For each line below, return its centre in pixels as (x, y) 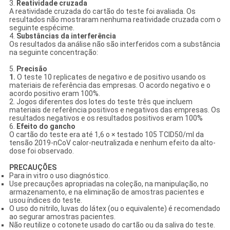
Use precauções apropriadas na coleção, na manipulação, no (109, 184)
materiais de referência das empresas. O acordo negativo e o (110, 85)
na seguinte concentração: (53, 52)
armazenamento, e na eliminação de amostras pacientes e (107, 192)
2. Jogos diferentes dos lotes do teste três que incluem (101, 101)
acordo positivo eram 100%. (54, 93)
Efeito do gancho (46, 126)
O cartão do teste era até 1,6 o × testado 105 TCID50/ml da (106, 134)
